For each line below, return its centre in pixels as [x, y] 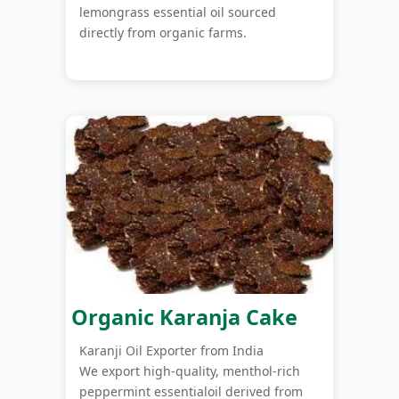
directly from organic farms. [163, 32]
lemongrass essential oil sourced [178, 12]
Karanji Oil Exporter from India [171, 351]
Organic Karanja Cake [182, 318]
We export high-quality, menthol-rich [190, 371]
